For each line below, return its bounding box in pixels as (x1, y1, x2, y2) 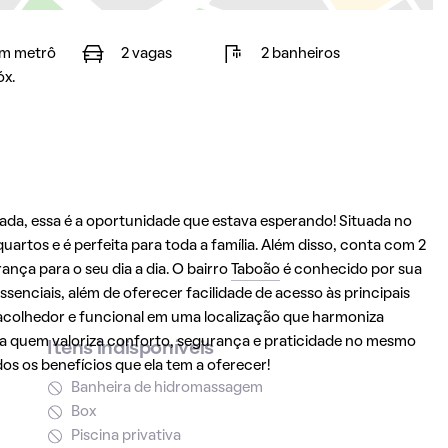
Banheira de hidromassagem (70, 381, 263, 395)
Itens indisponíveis (46, 340, 214, 358)
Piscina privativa (70, 429, 181, 443)
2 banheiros (260, 47, 340, 61)
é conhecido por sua (279, 263, 422, 277)
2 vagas (120, 47, 172, 61)
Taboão (230, 263, 280, 277)
